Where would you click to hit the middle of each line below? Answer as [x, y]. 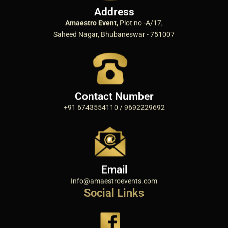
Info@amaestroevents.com [114, 180]
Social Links [114, 193]
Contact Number [114, 96]
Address [114, 12]
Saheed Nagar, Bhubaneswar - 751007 [114, 34]
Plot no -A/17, [140, 23]
